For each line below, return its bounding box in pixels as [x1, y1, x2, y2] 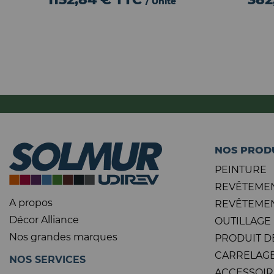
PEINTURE [215, 164, 267, 176]
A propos [9, 197, 53, 209]
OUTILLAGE [215, 215, 271, 227]
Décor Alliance [9, 214, 79, 226]
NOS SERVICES [9, 254, 86, 265]
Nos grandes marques [9, 231, 117, 243]
